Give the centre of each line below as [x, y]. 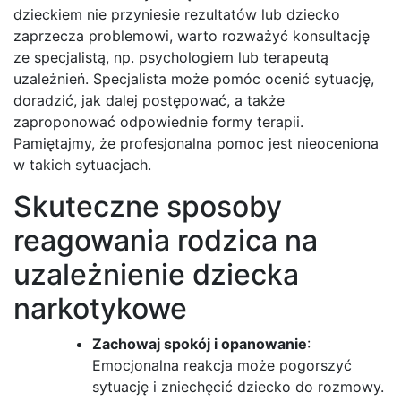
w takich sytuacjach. [82, 164]
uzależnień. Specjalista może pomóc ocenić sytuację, [194, 78]
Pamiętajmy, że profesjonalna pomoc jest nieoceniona [196, 143]
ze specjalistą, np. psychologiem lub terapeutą [171, 57]
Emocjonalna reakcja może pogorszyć [222, 365]
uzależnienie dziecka [156, 274]
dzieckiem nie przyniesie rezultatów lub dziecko [177, 14]
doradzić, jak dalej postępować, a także [149, 100]
